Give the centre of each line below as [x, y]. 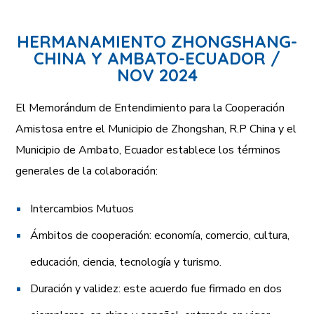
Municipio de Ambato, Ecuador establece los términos [148, 150]
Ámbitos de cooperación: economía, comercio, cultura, [160, 235]
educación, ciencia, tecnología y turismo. [126, 262]
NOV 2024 [157, 75]
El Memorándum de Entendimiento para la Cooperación [150, 108]
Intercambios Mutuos [82, 209]
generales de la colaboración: [87, 171]
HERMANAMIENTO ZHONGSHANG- [157, 41]
